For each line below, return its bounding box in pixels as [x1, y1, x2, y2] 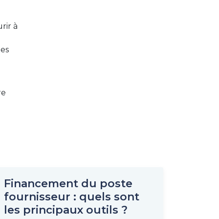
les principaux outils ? [4, 203, 128, 217]
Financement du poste [4, 177, 132, 190]
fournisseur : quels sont [4, 190, 139, 203]
